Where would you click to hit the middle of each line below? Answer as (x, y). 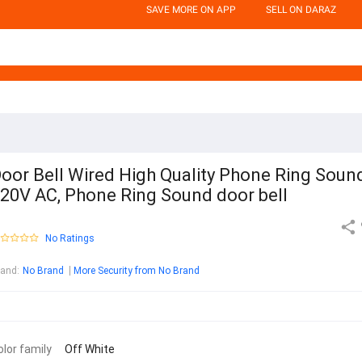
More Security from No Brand (137, 271)
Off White (90, 349)
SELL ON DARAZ (301, 10)
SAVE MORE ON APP (191, 10)
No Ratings (70, 239)
